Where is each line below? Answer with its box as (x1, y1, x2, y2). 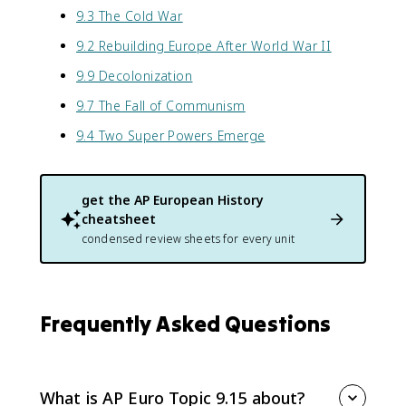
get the (82, 191, 134, 208)
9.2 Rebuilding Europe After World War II (76, 37, 332, 54)
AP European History (134, 191, 264, 208)
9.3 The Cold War (76, 7, 183, 24)
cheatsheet (82, 210, 156, 227)
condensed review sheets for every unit (82, 231, 295, 246)
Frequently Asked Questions (40, 310, 332, 338)
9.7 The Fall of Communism (76, 97, 246, 114)
